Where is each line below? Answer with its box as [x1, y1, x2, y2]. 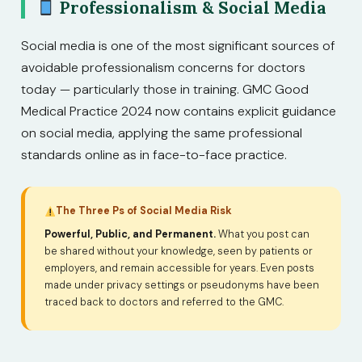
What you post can [216, 227, 309, 241]
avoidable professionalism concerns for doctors [21, 59, 305, 77]
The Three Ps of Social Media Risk [56, 204, 233, 217]
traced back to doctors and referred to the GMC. [44, 295, 284, 309]
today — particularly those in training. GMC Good [21, 81, 309, 99]
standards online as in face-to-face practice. [21, 146, 287, 164]
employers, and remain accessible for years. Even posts [44, 261, 314, 275]
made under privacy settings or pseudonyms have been [44, 278, 319, 292]
